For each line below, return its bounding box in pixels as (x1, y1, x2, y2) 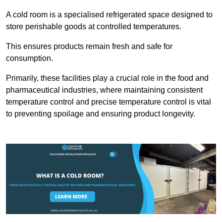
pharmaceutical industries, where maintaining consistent (6, 86, 203, 95)
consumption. (6, 54, 53, 63)
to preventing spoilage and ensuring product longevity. (6, 110, 195, 118)
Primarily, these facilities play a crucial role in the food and (6, 74, 209, 83)
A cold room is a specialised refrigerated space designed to (6, 10, 213, 19)
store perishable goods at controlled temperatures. (6, 22, 181, 31)
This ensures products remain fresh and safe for (6, 42, 172, 51)
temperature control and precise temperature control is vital (6, 98, 211, 107)
